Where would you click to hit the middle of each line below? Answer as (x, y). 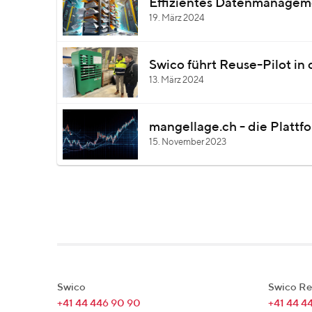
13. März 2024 (177, 80)
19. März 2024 (177, 18)
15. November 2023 (188, 142)
